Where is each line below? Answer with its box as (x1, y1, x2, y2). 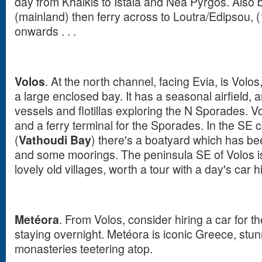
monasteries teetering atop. (15, 240, 153, 257)
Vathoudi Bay (19, 132, 91, 148)
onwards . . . (15, 23, 76, 39)
